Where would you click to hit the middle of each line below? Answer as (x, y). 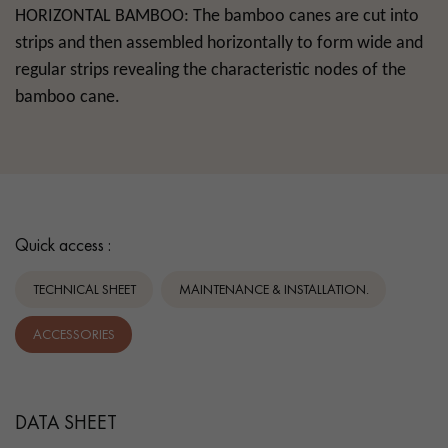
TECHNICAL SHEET (84, 289)
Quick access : (63, 244)
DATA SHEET (66, 421)
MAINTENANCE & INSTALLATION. (273, 289)
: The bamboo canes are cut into (301, 16)
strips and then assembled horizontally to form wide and (219, 43)
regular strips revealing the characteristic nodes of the (210, 70)
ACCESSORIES (73, 334)
